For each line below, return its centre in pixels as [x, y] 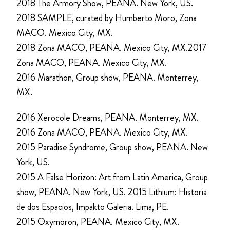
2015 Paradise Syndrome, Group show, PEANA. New [112, 147]
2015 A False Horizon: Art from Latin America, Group [112, 177]
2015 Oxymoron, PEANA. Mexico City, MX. [98, 222]
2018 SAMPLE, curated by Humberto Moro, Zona [107, 18]
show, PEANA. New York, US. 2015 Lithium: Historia [112, 192]
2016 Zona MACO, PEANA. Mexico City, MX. [102, 132]
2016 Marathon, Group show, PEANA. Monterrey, [108, 77]
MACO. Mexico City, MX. [65, 33]
